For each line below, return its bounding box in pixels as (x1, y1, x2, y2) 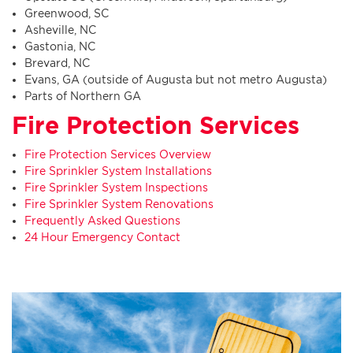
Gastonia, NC (24, 39, 95, 52)
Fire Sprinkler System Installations (24, 164, 212, 176)
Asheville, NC (24, 23, 96, 35)
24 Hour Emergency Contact (24, 230, 180, 243)
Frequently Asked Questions (24, 214, 180, 226)
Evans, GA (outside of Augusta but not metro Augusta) (24, 72, 327, 85)
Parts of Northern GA (24, 89, 141, 102)
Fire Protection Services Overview (24, 147, 211, 160)
